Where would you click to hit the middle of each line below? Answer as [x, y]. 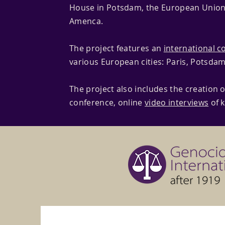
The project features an [117, 48]
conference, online [107, 102]
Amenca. [86, 21]
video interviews [177, 102]
